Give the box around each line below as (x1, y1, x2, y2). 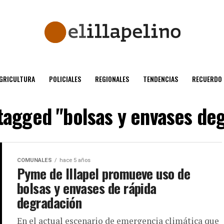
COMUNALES (17, 157, 52, 163)
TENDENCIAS (142, 73, 178, 84)
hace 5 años (59, 157, 90, 163)
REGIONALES (94, 73, 129, 84)
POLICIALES (48, 73, 81, 84)
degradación (17, 192, 82, 212)
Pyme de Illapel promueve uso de (17, 163, 190, 183)
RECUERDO (191, 73, 222, 84)
